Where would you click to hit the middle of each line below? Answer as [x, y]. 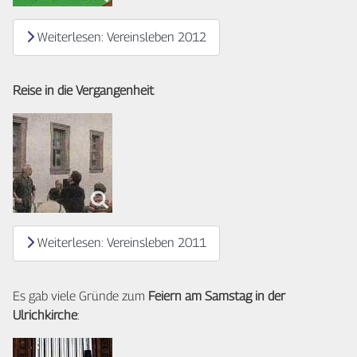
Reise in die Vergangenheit [83, 90]
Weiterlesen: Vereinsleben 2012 [120, 37]
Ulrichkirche [45, 315]
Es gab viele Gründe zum [79, 296]
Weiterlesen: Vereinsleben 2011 [120, 243]
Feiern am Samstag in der [215, 296]
